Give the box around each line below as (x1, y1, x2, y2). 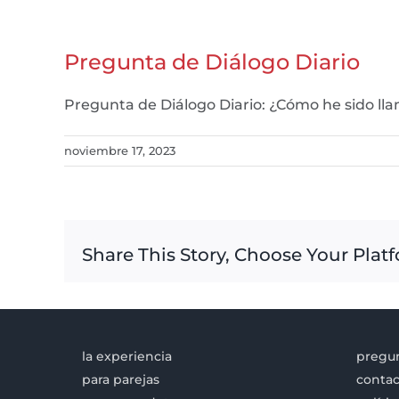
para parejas (82, 371, 159, 388)
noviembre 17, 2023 (64, 143, 175, 159)
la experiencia (82, 348, 172, 365)
